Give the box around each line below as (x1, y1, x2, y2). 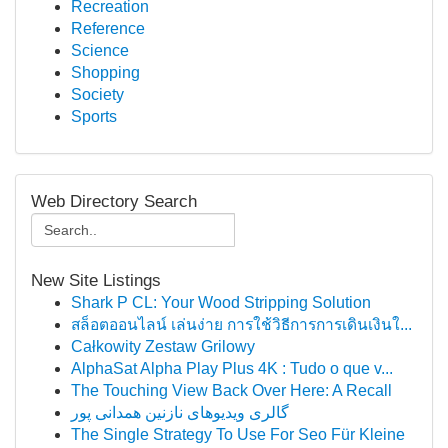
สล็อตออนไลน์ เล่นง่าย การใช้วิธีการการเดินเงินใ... (71, 316, 412, 333)
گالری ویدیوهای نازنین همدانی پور (71, 404, 289, 421)
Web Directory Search (31, 192, 197, 211)
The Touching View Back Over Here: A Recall (71, 382, 392, 399)
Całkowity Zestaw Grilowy (71, 338, 255, 355)
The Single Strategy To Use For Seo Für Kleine (71, 426, 405, 443)
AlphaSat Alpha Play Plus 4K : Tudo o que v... (71, 360, 393, 377)
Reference (71, 20, 145, 37)
